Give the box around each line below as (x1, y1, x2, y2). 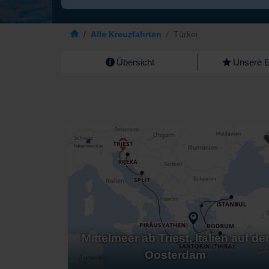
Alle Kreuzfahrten (91, 29, 162, 39)
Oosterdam (145, 248, 206, 261)
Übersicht (116, 57, 154, 67)
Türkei (174, 29, 198, 39)
